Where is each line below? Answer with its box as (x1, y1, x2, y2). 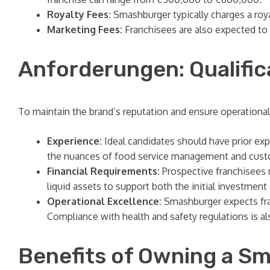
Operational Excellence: (47, 195, 162, 207)
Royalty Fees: (47, 8, 111, 20)
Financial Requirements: (47, 165, 160, 177)
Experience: (47, 134, 102, 147)
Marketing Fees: (47, 23, 122, 36)
